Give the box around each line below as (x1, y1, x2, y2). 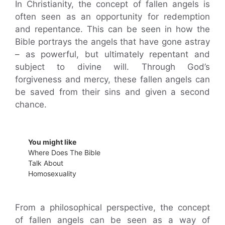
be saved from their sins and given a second (15, 87, 210, 97)
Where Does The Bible (28, 148, 100, 157)
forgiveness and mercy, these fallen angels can (15, 74, 210, 84)
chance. (15, 99, 47, 109)
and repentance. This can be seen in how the (15, 24, 210, 34)
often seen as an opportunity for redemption (15, 12, 210, 22)
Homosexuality (28, 169, 76, 178)
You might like (28, 137, 76, 146)
